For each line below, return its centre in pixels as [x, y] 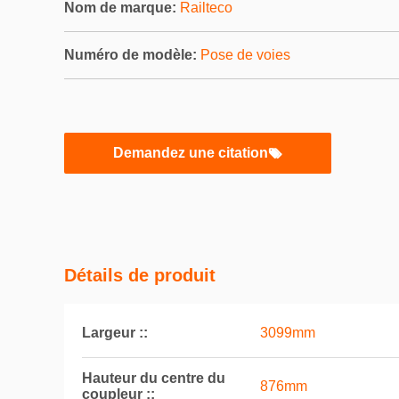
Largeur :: [115, 333]
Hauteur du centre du [154, 378]
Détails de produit [140, 275]
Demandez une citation [191, 153]
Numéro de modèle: [130, 55]
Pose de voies [245, 55]
